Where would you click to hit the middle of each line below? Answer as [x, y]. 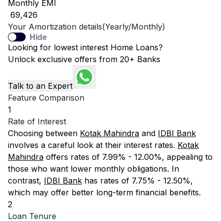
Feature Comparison [46, 98]
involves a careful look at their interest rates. [93, 145]
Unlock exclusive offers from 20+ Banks [84, 59]
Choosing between [44, 133]
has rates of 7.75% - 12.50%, [137, 181]
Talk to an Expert [40, 86]
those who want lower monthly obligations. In [93, 169]
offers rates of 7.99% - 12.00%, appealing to [128, 157]
